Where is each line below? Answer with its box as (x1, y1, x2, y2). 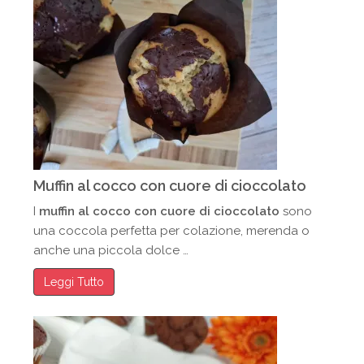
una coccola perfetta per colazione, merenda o (33, 223, 310, 238)
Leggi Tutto (44, 275, 105, 288)
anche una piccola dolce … (33, 243, 189, 258)
